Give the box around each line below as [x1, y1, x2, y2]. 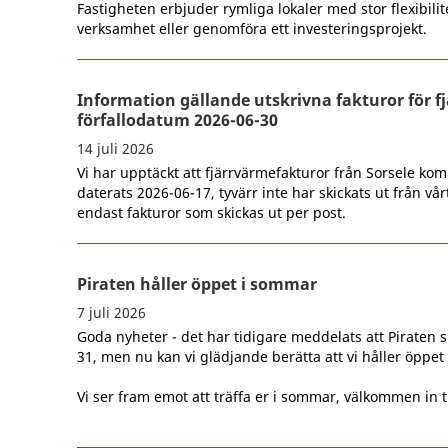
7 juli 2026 [77, 303, 146, 323]
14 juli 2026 [77, 139, 154, 159]
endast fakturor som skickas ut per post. [77, 203, 346, 223]
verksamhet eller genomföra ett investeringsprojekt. [77, 19, 427, 39]
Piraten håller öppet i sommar [77, 273, 317, 296]
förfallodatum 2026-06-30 [77, 109, 278, 132]
